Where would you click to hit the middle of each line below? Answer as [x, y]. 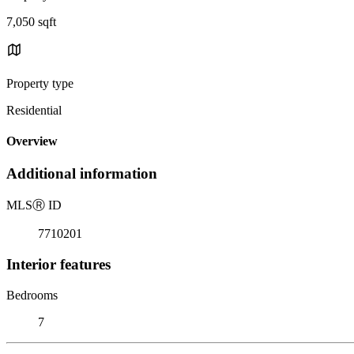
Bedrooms [32, 295]
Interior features [58, 264]
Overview [32, 141]
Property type [40, 83]
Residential [34, 110]
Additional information [82, 174]
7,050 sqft [31, 21]
